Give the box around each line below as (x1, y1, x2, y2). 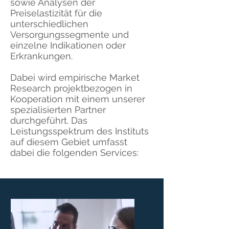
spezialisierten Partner (10, 104, 106, 115)
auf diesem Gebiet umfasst (10, 136, 127, 147)
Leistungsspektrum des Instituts (10, 126, 149, 136)
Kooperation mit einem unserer (10, 94, 145, 104)
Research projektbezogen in (10, 83, 132, 94)
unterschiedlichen (10, 18, 88, 29)
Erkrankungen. (10, 51, 73, 61)
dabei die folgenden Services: (10, 147, 139, 158)
